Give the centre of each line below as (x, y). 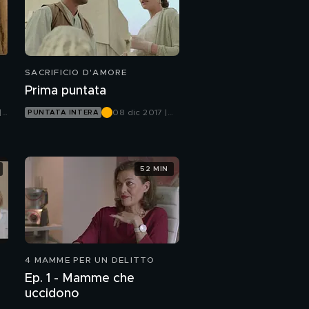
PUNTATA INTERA (63, 113)
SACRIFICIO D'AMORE (76, 73)
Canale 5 (131, 124)
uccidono (52, 294)
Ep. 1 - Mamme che (80, 279)
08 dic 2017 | (140, 113)
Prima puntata (66, 91)
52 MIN (154, 169)
